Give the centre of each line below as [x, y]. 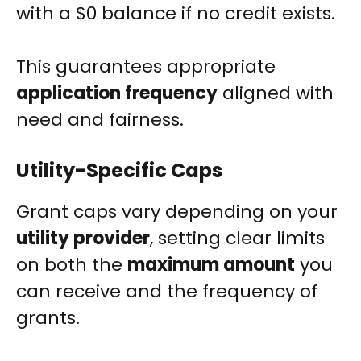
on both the [72, 265]
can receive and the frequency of [167, 292]
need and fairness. [100, 120]
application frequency [117, 93]
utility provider [83, 239]
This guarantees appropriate [146, 67]
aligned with [276, 93]
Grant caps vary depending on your [177, 212]
